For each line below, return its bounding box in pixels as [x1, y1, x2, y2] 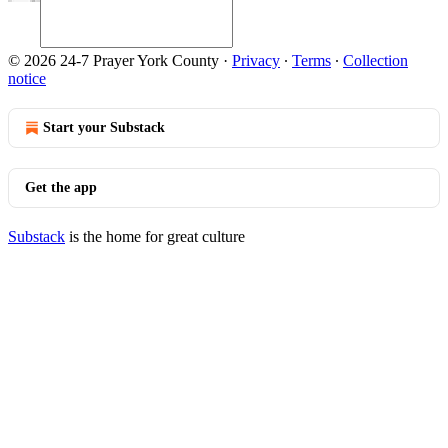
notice [8, 70, 46, 87]
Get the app [25, 180, 97, 195]
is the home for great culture [65, 228, 245, 245]
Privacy [232, 52, 280, 69]
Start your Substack [43, 120, 165, 135]
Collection [343, 52, 408, 69]
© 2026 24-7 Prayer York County [8, 52, 219, 69]
